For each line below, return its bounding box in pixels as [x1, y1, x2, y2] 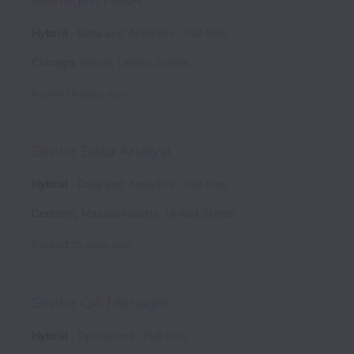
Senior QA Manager [32, 294, 171, 312]
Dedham [32, 206, 75, 220]
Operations [77, 328, 134, 342]
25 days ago [71, 238, 131, 251]
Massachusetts [81, 206, 159, 220]
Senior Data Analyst [32, 143, 172, 161]
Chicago [32, 55, 74, 69]
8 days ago [71, 86, 127, 100]
